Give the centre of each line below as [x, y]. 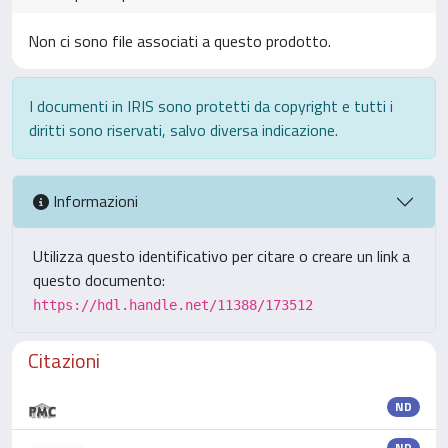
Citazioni [64, 360]
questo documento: [99, 279]
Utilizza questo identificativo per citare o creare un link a [221, 255]
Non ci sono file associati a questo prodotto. [179, 40]
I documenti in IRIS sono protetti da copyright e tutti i [211, 105]
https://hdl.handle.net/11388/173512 [173, 304]
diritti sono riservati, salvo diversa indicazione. [183, 129]
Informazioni [93, 201]
